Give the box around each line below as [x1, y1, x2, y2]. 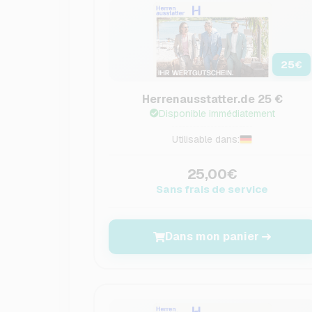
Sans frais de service [156, 182, 269, 196]
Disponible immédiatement [158, 107, 275, 120]
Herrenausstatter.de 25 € [141, 92, 283, 107]
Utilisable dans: [172, 133, 240, 146]
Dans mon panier [165, 229, 260, 244]
